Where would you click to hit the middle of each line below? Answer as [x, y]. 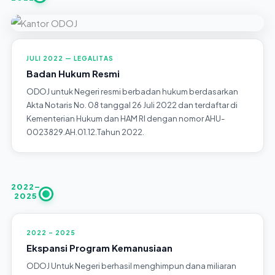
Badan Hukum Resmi [73, 73]
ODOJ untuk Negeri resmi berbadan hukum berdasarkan [132, 91]
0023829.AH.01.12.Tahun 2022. [85, 132]
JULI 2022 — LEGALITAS [70, 58]
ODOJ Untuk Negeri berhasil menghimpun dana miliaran [131, 265]
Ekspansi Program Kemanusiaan [99, 247]
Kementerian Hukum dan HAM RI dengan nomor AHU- [125, 118]
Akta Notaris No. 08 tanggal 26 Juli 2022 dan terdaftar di [132, 105]
